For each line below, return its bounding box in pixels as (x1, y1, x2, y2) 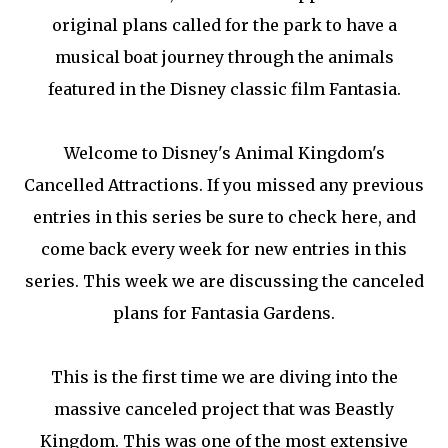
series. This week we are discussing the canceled (24, 271, 424, 292)
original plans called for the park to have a (51, 15, 397, 36)
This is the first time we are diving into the (50, 367, 398, 388)
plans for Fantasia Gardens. (113, 303, 335, 324)
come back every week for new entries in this (41, 239, 407, 260)
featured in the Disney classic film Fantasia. (47, 79, 401, 100)
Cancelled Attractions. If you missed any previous (24, 175, 424, 196)
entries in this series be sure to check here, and (32, 207, 416, 228)
